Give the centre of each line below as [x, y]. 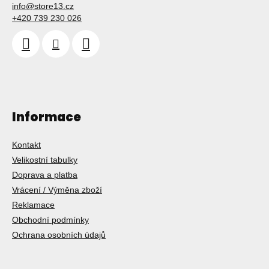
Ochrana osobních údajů [59, 234]
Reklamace [33, 204]
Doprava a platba [45, 174]
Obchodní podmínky [50, 219]
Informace [47, 117]
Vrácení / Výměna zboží [57, 189]
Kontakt [26, 144]
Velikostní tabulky [45, 159]
